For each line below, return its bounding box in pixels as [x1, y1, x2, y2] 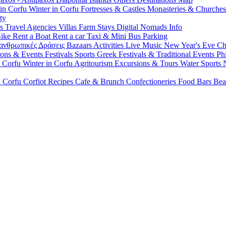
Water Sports [180, 59, 223, 68]
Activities [93, 41, 126, 49]
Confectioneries [126, 77, 178, 86]
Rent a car [52, 32, 87, 40]
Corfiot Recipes [23, 77, 75, 86]
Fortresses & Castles [81, 5, 147, 13]
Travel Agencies [5, 23, 59, 31]
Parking [143, 32, 167, 40]
